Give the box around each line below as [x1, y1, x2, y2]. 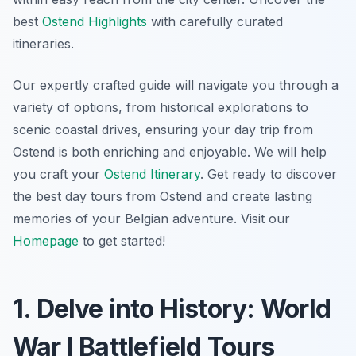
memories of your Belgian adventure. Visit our [13, 210, 290, 226]
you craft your [13, 165, 104, 182]
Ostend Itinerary [104, 165, 200, 182]
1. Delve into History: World [13, 292, 331, 324]
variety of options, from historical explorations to [13, 99, 308, 115]
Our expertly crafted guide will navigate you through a [13, 76, 339, 93]
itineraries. [13, 35, 74, 52]
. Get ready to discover [200, 165, 337, 182]
